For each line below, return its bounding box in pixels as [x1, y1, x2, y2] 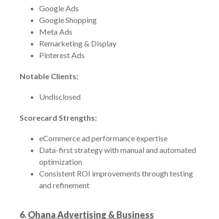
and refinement [39, 180, 89, 190]
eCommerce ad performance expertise [39, 133, 168, 143]
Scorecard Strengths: [20, 113, 97, 122]
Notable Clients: [20, 71, 78, 81]
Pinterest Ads [39, 50, 85, 60]
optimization [39, 157, 82, 166]
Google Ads [39, 3, 79, 13]
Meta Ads [39, 27, 72, 36]
